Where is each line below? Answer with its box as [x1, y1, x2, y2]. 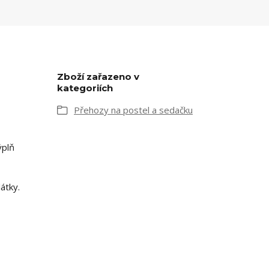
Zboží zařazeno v [57, 71, 139, 82]
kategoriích [57, 82, 113, 94]
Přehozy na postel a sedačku [74, 104, 193, 116]
